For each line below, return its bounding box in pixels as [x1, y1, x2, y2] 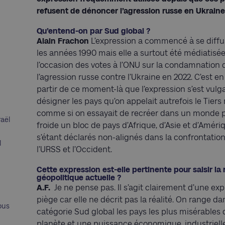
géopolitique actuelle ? [37, 173, 121, 182]
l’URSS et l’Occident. [37, 145, 112, 154]
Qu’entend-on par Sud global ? [37, 26, 150, 35]
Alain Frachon [37, 36, 89, 45]
